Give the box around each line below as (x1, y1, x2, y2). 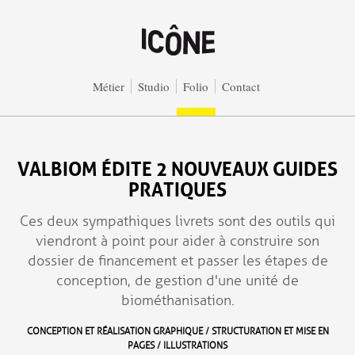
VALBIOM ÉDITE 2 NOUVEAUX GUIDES (17, 151, 338, 181)
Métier (92, 78, 124, 94)
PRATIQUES (128, 172, 227, 202)
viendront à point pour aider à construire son (36, 232, 319, 250)
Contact (221, 78, 260, 94)
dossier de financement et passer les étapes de (27, 252, 328, 269)
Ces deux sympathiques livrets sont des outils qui (20, 212, 335, 230)
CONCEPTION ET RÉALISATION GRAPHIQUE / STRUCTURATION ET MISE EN (26, 326, 329, 338)
